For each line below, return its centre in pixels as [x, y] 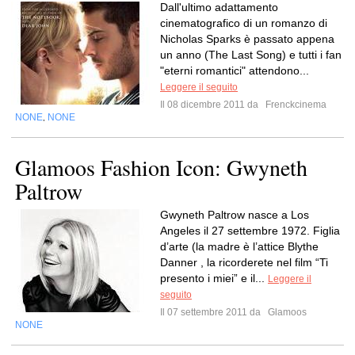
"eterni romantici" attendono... [235, 71]
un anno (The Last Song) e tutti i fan [251, 55]
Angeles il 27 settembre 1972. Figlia [250, 231]
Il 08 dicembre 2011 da [212, 105]
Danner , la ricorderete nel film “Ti [244, 262]
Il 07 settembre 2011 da [213, 312]
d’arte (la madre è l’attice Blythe [239, 246]
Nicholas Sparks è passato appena [247, 39]
